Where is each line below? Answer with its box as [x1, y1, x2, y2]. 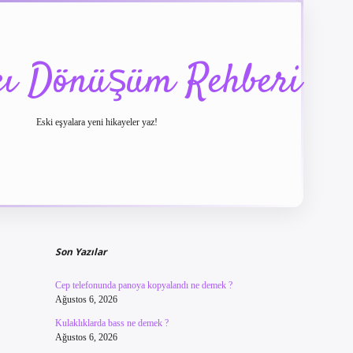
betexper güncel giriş [157, 211, 261, 225]
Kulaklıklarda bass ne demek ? [54, 318, 169, 329]
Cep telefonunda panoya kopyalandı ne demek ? [54, 280, 232, 291]
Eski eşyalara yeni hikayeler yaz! [36, 117, 158, 128]
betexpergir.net [260, 211, 334, 225]
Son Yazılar [54, 245, 106, 258]
